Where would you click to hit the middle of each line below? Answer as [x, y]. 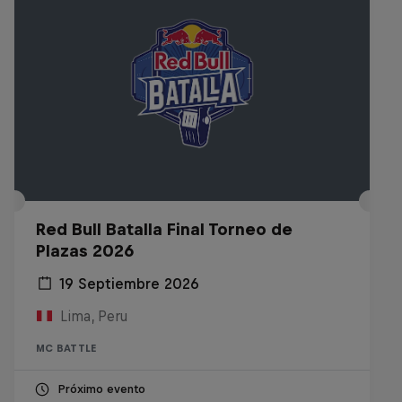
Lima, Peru [94, 316]
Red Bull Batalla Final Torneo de [164, 229]
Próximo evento [101, 389]
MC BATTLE [66, 348]
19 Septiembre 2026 [129, 284]
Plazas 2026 [85, 251]
